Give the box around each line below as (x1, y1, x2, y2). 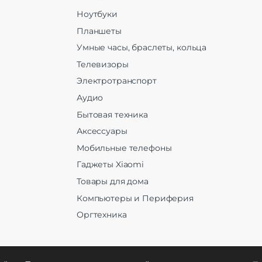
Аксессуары (77, 126, 127, 137)
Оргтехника (77, 209, 127, 220)
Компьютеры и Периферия (77, 192, 194, 204)
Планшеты (77, 25, 122, 36)
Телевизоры (77, 58, 129, 70)
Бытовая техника (77, 109, 148, 120)
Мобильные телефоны (77, 142, 172, 153)
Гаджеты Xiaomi (77, 159, 144, 170)
